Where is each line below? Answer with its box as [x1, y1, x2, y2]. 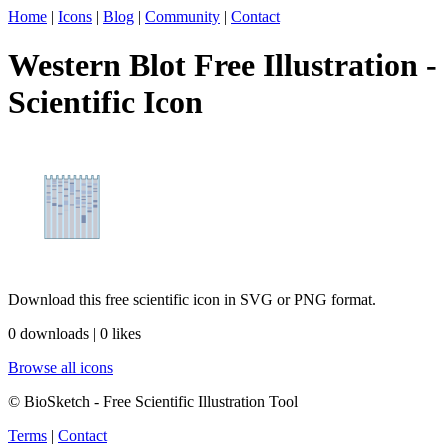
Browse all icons [8, 358, 113, 376]
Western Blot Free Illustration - [8, 47, 437, 84]
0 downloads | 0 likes [8, 324, 141, 342]
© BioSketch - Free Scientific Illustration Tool [8, 392, 298, 410]
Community [145, 8, 220, 25]
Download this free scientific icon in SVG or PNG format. [8, 290, 376, 308]
